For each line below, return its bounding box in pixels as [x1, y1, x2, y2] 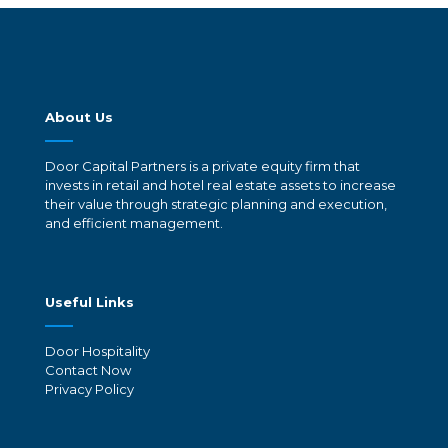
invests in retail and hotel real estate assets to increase [45, 177, 396, 194]
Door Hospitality [45, 343, 150, 360]
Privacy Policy [45, 381, 134, 398]
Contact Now [45, 362, 131, 379]
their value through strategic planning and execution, [45, 196, 387, 213]
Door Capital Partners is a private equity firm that [45, 158, 360, 175]
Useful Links [45, 294, 134, 311]
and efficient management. [45, 215, 223, 232]
